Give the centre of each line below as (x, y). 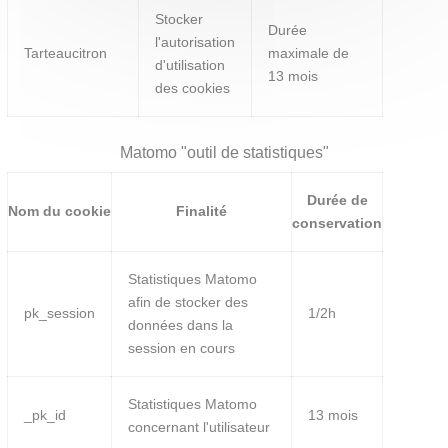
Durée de (337, 199)
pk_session (60, 312)
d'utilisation (190, 65)
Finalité (202, 210)
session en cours (182, 347)
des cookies (193, 88)
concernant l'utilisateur (199, 426)
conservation (337, 222)
